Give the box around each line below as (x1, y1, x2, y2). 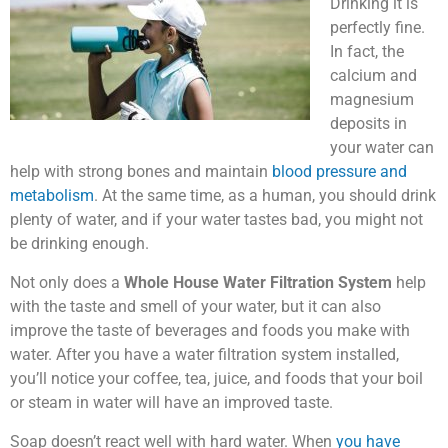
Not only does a (10, 272, 124, 292)
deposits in (330, 113, 407, 133)
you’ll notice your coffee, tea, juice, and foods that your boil (10, 368, 423, 388)
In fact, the (330, 41, 404, 61)
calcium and (330, 65, 417, 85)
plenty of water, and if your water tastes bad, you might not (10, 209, 423, 229)
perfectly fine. (330, 17, 425, 37)
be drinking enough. (10, 233, 149, 253)
